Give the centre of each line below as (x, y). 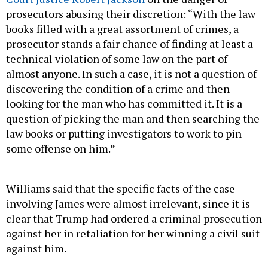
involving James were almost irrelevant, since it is (128, 203)
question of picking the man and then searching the (133, 118)
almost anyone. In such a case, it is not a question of (131, 73)
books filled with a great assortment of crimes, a (122, 28)
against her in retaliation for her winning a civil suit (133, 233)
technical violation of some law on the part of (117, 58)
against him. (36, 248)
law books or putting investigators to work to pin (124, 133)
